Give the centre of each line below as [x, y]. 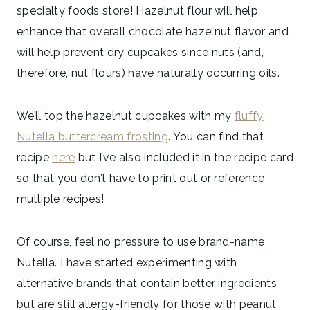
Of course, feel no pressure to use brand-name [141, 242]
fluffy [249, 116]
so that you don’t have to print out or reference [141, 179]
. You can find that [216, 137]
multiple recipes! [62, 199]
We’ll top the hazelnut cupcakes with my [126, 116]
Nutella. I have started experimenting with [127, 263]
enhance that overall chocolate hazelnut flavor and [153, 32]
